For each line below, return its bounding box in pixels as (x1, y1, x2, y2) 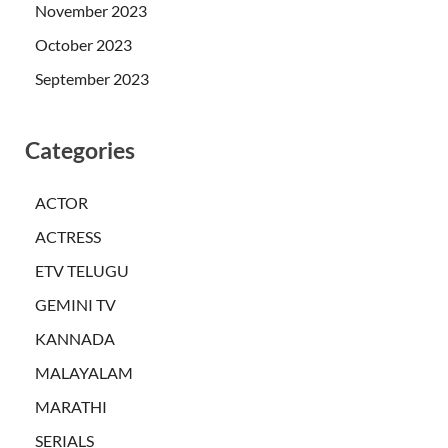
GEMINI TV (35, 295, 116, 315)
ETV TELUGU (35, 261, 129, 281)
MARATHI (35, 397, 107, 417)
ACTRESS (35, 227, 101, 247)
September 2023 (35, 69, 149, 89)
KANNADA (35, 329, 115, 349)
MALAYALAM (35, 363, 133, 383)
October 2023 (35, 35, 132, 55)
